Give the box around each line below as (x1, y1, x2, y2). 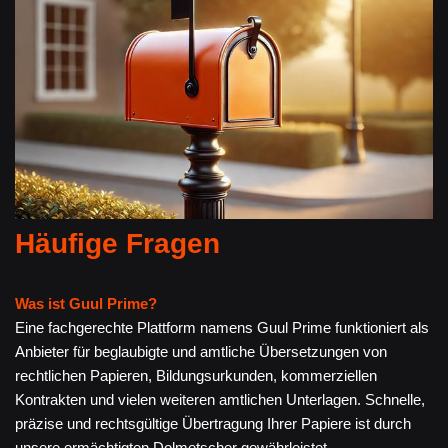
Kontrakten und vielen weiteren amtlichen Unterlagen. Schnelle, (15, 391, 425, 409)
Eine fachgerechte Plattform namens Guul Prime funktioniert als (15, 319, 429, 337)
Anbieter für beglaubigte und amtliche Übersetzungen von (15, 343, 387, 361)
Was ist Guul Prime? (15, 295, 157, 313)
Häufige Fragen (15, 228, 220, 260)
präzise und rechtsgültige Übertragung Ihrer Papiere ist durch (15, 415, 411, 433)
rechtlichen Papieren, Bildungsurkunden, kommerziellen (15, 367, 377, 385)
